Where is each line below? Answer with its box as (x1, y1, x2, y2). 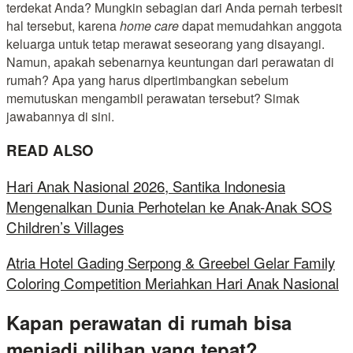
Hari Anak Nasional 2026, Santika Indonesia (6, 176, 285, 197)
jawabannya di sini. (6, 106, 114, 125)
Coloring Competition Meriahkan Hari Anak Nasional (6, 272, 339, 293)
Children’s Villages (6, 217, 124, 238)
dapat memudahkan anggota (179, 16, 342, 35)
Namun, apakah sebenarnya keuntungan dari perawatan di (6, 52, 334, 71)
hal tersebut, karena (6, 16, 120, 35)
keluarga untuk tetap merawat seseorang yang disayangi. (6, 34, 325, 53)
